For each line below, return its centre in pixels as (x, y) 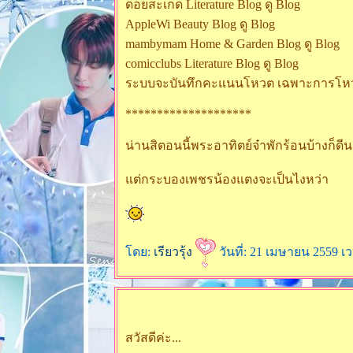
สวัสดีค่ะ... (153, 338)
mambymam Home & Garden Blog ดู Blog (232, 44)
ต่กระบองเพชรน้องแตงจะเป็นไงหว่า (227, 179)
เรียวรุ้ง (175, 251)
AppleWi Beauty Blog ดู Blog (200, 24)
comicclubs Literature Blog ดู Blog (212, 63)
